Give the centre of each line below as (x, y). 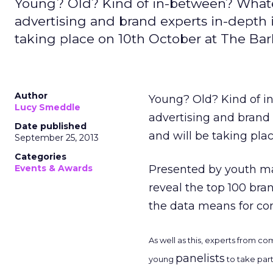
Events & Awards (54, 168)
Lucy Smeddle (48, 107)
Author (31, 96)
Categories (41, 157)
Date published (51, 126)
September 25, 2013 (57, 138)
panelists (200, 258)
